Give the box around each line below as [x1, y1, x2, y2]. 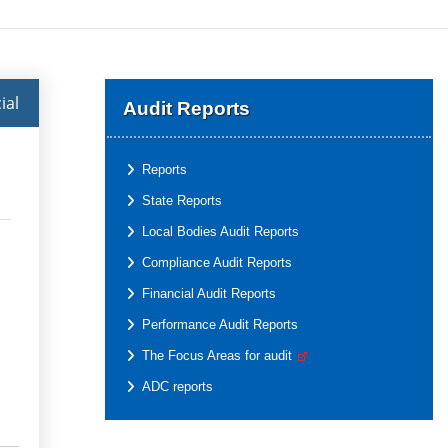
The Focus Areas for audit [141, 348, 296, 363]
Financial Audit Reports [141, 286, 276, 301]
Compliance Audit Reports [141, 255, 292, 270]
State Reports [141, 193, 222, 208]
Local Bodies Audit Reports [141, 224, 299, 239]
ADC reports [141, 379, 213, 394]
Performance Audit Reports [141, 317, 298, 332]
